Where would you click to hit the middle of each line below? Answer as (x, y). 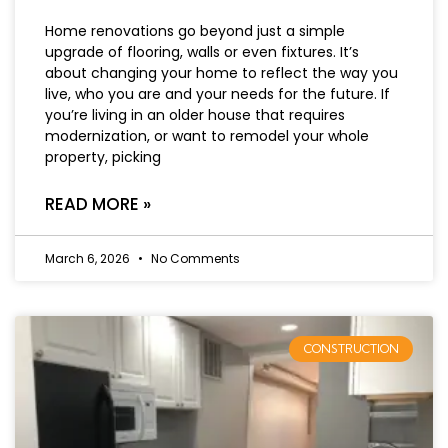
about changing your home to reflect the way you (221, 72)
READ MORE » (98, 203)
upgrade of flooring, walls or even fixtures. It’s (202, 51)
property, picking (103, 156)
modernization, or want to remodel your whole (207, 135)
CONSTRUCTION (351, 348)
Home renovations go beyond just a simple (195, 30)
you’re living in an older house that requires (195, 114)
